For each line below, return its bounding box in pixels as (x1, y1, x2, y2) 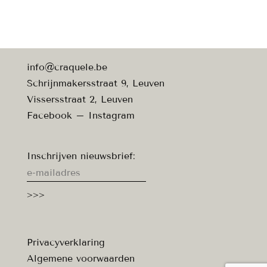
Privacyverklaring (26, 236, 105, 248)
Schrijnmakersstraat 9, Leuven (26, 77, 164, 89)
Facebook (26, 110, 72, 122)
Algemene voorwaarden (26, 252, 135, 264)
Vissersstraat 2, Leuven (26, 94, 133, 105)
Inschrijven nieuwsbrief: (26, 150, 135, 162)
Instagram (88, 110, 135, 122)
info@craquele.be (26, 61, 107, 73)
